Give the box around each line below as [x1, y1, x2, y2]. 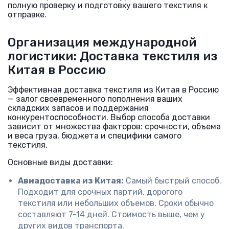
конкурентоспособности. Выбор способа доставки [8, 112, 210, 122]
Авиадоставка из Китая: [18, 176, 124, 186]
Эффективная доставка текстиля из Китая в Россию [8, 85, 219, 95]
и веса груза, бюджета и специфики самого [8, 131, 181, 141]
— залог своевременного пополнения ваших [8, 94, 182, 104]
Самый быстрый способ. [124, 176, 221, 186]
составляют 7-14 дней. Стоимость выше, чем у [18, 210, 205, 219]
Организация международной [8, 35, 196, 50]
